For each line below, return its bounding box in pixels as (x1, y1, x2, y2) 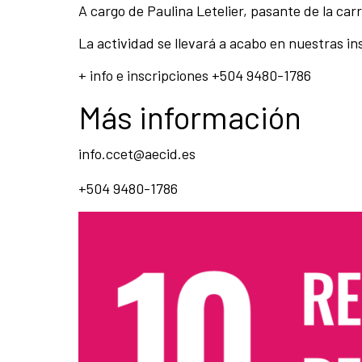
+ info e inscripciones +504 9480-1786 (78, 66, 311, 85)
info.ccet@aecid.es (78, 145, 196, 163)
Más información (78, 98, 301, 137)
